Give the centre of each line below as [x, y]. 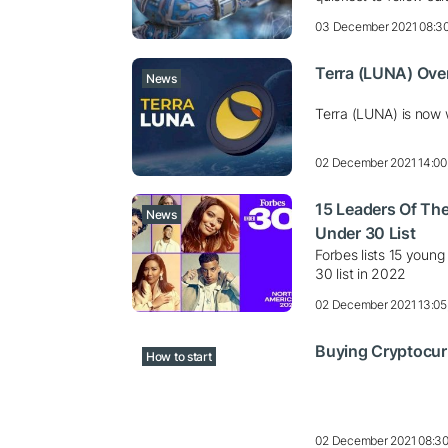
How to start [179, 357]
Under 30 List [365, 233]
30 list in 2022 [361, 274]
